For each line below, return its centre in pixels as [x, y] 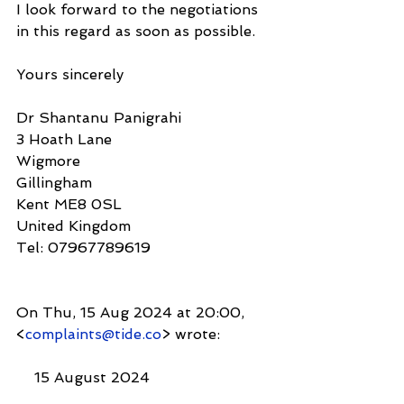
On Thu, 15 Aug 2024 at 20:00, [133, 312]
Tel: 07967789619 [83, 247]
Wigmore [48, 161]
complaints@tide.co [93, 334]
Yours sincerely [70, 74]
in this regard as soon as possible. [136, 31]
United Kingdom [73, 225]
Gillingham [54, 182]
